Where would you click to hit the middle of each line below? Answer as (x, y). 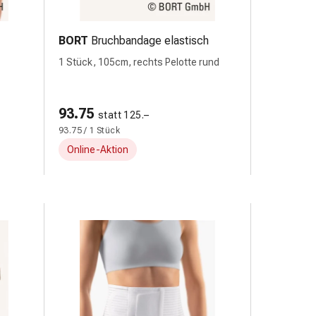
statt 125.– (124, 115)
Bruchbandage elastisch (150, 41)
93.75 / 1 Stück (89, 130)
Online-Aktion (98, 150)
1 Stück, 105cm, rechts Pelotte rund (139, 62)
